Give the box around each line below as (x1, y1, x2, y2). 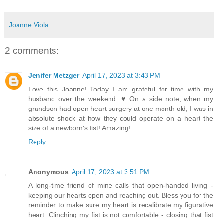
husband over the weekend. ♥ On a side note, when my (28, 95, 213, 103)
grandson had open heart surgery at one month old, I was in (28, 105, 213, 113)
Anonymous (28, 168, 69, 176)
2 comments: (5, 45, 59, 55)
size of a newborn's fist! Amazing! (28, 124, 130, 132)
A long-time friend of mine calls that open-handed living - (28, 182, 213, 190)
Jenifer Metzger (28, 72, 79, 80)
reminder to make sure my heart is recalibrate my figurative (28, 201, 213, 209)
